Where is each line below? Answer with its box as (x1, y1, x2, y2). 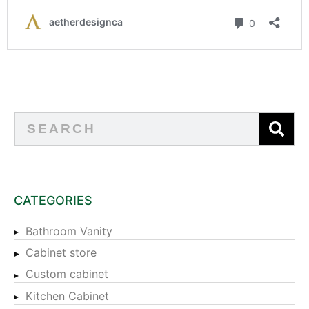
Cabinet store (26, 245, 97, 259)
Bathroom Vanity (26, 223, 112, 238)
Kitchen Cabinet (26, 288, 109, 303)
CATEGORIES (14, 193, 92, 208)
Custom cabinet (26, 267, 108, 281)
